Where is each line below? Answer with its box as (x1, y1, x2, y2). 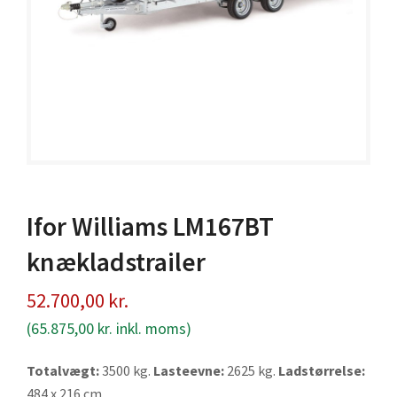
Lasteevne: (153, 361, 224, 379)
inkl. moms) (113, 318, 191, 339)
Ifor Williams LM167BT (27, 209, 274, 243)
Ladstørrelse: (278, 361, 365, 379)
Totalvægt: (27, 361, 99, 379)
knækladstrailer (27, 245, 206, 278)
